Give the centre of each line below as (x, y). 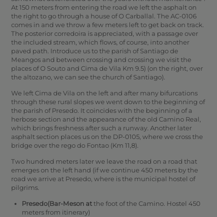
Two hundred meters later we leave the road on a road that (104, 161)
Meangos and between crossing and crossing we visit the (101, 59)
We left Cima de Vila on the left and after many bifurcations (104, 93)
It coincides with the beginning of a (136, 110)
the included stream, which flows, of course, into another (100, 42)
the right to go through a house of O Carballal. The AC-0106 (104, 16)
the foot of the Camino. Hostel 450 (146, 203)
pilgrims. (25, 187)
